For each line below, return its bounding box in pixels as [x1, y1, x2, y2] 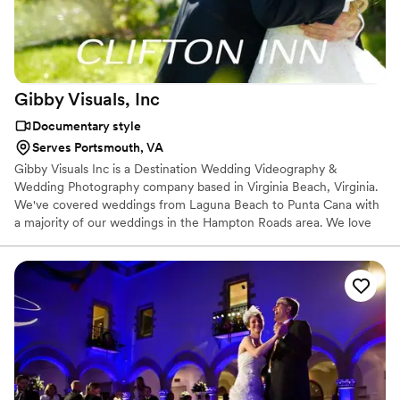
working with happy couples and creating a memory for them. [14, 232, 359, 247]
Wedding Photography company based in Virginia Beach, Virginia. [14, 179, 378, 194]
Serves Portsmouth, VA [32, 139, 163, 154]
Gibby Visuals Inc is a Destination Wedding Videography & [14, 161, 337, 176]
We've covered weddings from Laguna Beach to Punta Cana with [14, 196, 379, 212]
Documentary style [32, 118, 141, 133]
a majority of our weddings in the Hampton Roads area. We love [14, 214, 371, 229]
